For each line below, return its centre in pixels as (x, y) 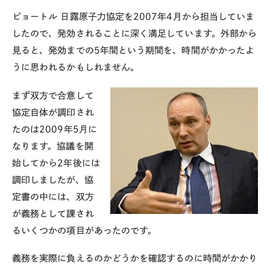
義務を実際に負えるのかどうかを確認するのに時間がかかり (135, 259)
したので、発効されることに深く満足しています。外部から (135, 33)
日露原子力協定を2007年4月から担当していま (158, 16)
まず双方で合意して (53, 95)
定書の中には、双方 (53, 196)
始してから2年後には (56, 163)
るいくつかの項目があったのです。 (85, 230)
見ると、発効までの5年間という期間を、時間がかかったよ (133, 50)
